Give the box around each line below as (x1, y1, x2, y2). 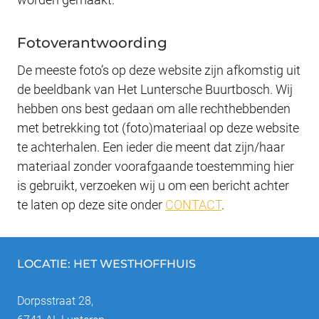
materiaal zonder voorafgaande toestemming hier (17, 159, 294, 174)
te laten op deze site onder (17, 197, 165, 212)
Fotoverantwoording (17, 34, 167, 51)
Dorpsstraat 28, (17, 294, 93, 308)
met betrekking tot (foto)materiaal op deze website (17, 120, 299, 135)
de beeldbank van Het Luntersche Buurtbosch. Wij (17, 82, 293, 97)
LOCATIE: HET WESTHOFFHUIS (17, 257, 196, 271)
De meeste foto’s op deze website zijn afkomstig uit (17, 63, 300, 78)
